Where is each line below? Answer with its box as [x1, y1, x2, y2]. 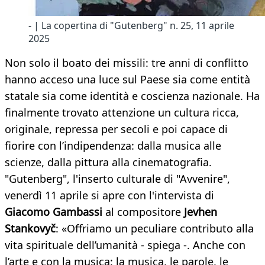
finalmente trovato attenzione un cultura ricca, [5, 105, 239, 120]
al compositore [105, 205, 181, 219]
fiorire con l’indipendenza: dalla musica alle [5, 138, 221, 153]
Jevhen [181, 205, 217, 219]
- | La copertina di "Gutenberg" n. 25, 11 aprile [28, 19, 234, 33]
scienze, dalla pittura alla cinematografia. [5, 155, 212, 170]
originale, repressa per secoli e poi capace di [5, 122, 228, 137]
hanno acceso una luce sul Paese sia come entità [5, 72, 250, 87]
